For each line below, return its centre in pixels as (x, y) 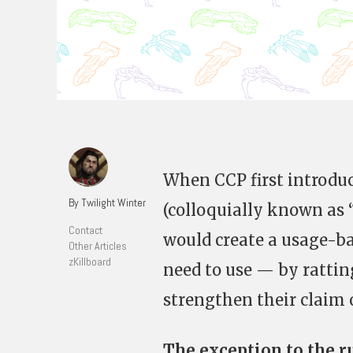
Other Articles (98, 246)
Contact (85, 230)
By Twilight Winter (107, 203)
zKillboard (90, 262)
